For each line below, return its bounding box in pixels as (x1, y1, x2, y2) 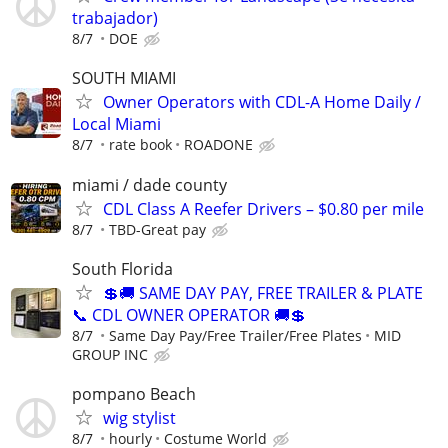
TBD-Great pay (109, 219, 206, 239)
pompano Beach (72, 383, 196, 405)
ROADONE (184, 135, 253, 155)
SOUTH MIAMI (72, 67, 176, 90)
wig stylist (103, 407, 176, 429)
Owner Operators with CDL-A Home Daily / (103, 91, 421, 114)
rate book (109, 135, 172, 155)
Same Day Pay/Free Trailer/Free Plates (109, 325, 362, 345)
